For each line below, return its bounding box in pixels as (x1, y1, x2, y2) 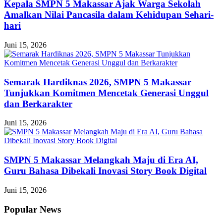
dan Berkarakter (4, 98, 72, 109)
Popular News (4, 204, 61, 215)
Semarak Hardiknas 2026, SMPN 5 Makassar (4, 76, 191, 87)
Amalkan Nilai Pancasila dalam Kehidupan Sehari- (4, 9, 214, 20)
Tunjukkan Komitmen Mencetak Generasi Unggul (4, 87, 209, 98)
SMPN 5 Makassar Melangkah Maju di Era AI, (4, 155, 198, 166)
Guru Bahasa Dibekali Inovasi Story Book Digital (4, 166, 207, 176)
